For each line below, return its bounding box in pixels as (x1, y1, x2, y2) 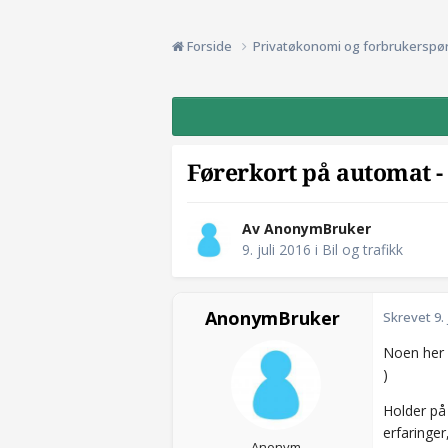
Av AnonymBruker (242, 219, 371, 239)
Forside (184, 36, 235, 55)
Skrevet (383, 308, 434, 327)
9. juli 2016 (242, 240, 311, 260)
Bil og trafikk (322, 240, 403, 260)
